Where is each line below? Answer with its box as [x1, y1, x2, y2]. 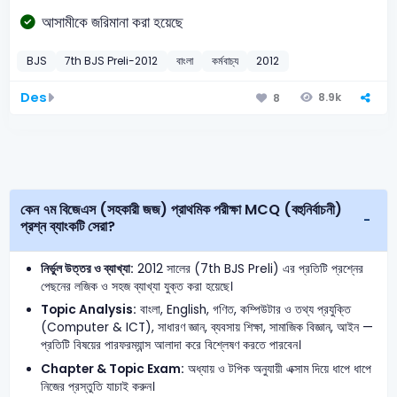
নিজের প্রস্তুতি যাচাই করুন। [41, 378, 156, 395]
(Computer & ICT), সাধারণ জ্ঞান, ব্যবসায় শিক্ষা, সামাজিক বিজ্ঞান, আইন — [41, 319, 374, 337]
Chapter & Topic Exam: [41, 360, 185, 378]
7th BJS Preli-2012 [65, 53, 159, 69]
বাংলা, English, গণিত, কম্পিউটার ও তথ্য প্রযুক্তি [136, 301, 352, 319]
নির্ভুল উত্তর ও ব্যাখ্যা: [41, 261, 135, 278]
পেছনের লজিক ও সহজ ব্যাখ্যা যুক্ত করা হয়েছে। [41, 278, 234, 296]
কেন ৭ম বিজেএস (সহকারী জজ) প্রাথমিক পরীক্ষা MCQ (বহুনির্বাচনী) [20, 198, 245, 220]
